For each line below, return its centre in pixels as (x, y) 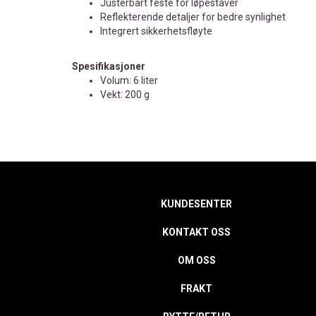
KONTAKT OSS (197, 232)
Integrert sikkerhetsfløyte (156, 31)
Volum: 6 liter (129, 81)
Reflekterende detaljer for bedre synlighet (193, 17)
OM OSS (196, 261)
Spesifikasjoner (109, 67)
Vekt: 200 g (125, 95)
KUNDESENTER (197, 204)
